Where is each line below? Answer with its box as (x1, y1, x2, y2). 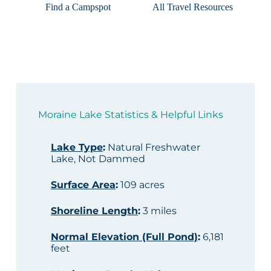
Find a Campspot (45, 1, 111, 12)
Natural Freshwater (105, 141, 200, 153)
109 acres (117, 178, 165, 191)
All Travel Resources (152, 1, 233, 12)
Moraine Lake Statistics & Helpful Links (38, 108, 224, 120)
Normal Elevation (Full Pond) (50, 230, 198, 243)
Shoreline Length (50, 204, 138, 217)
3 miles (140, 204, 177, 217)
